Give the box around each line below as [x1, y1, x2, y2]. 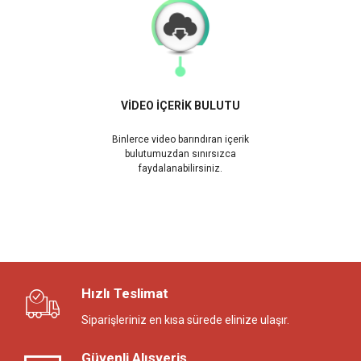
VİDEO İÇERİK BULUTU [121, 98, 240, 112]
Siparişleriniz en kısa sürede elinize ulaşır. [81, 313, 289, 326]
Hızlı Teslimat [81, 284, 168, 301]
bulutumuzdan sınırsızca [125, 147, 236, 160]
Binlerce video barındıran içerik [112, 133, 249, 145]
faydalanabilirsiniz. [139, 162, 222, 174]
